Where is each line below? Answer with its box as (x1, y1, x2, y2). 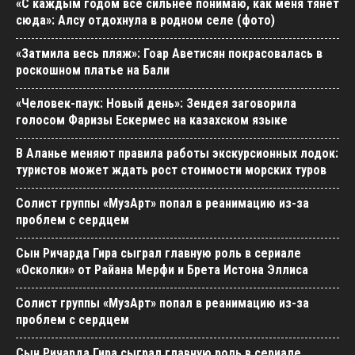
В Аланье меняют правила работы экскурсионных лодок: (16, 145, 338, 161)
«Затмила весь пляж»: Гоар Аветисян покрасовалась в (16, 45, 323, 61)
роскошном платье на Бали (16, 62, 170, 78)
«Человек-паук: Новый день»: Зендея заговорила (16, 95, 296, 111)
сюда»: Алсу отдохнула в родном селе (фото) (16, 12, 275, 28)
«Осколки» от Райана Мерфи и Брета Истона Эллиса (16, 261, 308, 277)
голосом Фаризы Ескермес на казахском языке (16, 112, 288, 128)
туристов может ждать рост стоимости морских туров (16, 162, 326, 177)
